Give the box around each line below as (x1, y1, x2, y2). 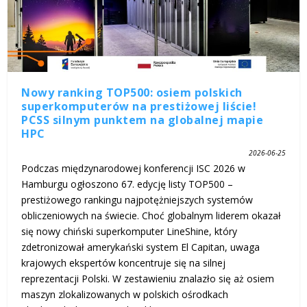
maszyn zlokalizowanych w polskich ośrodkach (21, 287, 229, 301)
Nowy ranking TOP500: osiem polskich (21, 84, 243, 100)
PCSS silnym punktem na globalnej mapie (21, 112, 264, 127)
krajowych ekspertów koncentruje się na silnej (21, 256, 226, 269)
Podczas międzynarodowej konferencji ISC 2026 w (21, 161, 246, 175)
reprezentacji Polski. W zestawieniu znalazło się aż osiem (21, 271, 275, 285)
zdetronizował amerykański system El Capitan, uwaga (21, 240, 260, 254)
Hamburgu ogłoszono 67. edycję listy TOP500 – (21, 177, 234, 191)
